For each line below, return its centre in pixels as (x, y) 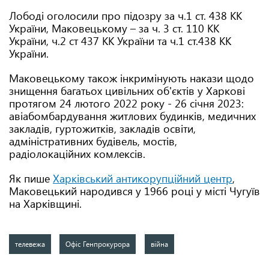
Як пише (31, 178)
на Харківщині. (45, 204)
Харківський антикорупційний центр (143, 178)
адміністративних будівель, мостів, (93, 141)
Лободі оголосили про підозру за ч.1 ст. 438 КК (125, 16)
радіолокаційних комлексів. (77, 154)
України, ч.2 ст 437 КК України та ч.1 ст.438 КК (120, 41)
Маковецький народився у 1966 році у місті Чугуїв (134, 191)
